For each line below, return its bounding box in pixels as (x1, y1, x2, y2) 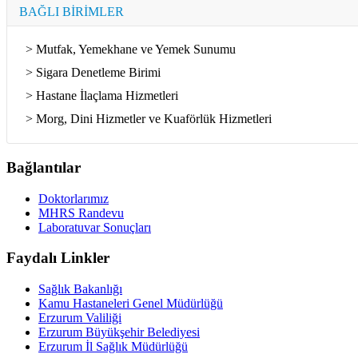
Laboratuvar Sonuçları (38, 220, 151, 234)
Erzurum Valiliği (38, 311, 121, 324)
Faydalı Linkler (6, 249, 109, 267)
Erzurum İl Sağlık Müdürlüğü (38, 340, 188, 353)
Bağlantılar (6, 158, 81, 176)
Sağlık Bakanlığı (38, 282, 122, 296)
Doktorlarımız (38, 191, 109, 205)
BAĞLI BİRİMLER (19, 5, 124, 19)
